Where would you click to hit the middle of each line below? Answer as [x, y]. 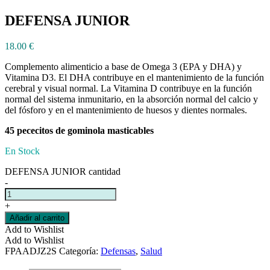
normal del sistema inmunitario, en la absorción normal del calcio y [131, 99]
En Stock [22, 151]
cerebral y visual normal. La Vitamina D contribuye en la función [128, 89]
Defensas [118, 251]
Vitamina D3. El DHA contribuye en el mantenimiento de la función [134, 78]
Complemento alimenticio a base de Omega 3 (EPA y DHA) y [123, 67]
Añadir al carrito [37, 218]
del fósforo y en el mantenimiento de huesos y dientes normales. [126, 110]
